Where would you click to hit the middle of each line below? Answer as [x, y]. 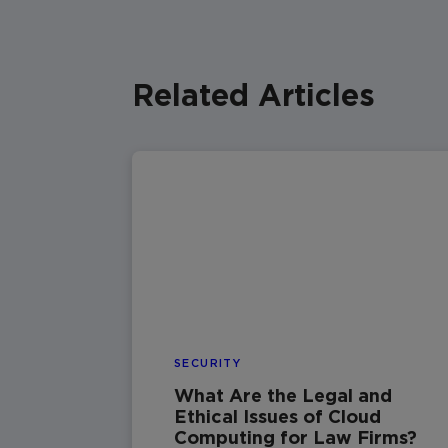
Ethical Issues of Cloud [277, 416]
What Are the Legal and [283, 395]
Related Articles [253, 94]
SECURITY [208, 363]
